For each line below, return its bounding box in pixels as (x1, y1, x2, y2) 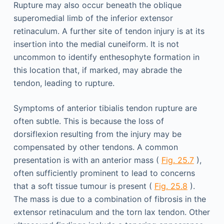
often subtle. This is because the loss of (13, 115, 164, 126)
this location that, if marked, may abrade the (13, 64, 182, 75)
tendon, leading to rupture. (13, 77, 114, 88)
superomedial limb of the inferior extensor (13, 12, 173, 23)
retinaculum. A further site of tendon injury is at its (13, 25, 204, 36)
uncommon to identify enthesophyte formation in (13, 51, 199, 62)
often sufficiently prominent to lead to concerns (13, 167, 195, 178)
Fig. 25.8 (154, 180, 187, 191)
